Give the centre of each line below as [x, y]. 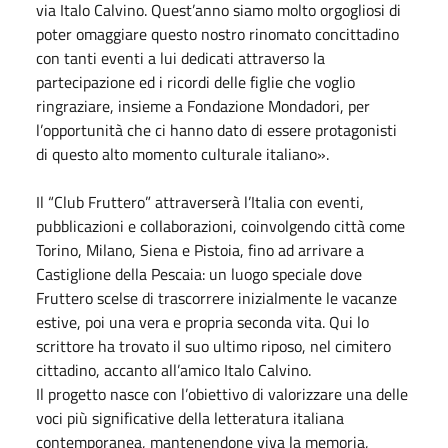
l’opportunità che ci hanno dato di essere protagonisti [216, 129]
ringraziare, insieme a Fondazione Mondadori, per [203, 105]
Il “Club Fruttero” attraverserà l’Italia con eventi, [200, 201]
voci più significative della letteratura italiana [190, 417]
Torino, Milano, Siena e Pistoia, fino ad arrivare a [200, 249]
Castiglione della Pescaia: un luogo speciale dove [199, 273]
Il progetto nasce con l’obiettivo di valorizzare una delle [222, 393]
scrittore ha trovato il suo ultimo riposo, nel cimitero [213, 345]
